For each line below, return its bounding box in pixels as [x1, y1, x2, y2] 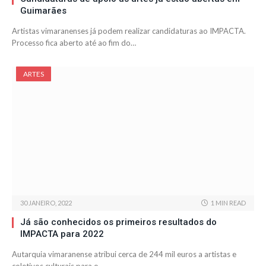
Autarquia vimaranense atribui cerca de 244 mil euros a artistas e [12, 249, 236, 259]
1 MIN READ [211, 199, 246, 207]
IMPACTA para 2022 [20, 229, 104, 240]
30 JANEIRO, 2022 [20, 199, 72, 207]
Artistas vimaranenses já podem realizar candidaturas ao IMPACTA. [12, 26, 246, 36]
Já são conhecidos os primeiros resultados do [20, 217, 217, 228]
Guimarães [20, 5, 66, 17]
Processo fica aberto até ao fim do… [12, 38, 136, 48]
